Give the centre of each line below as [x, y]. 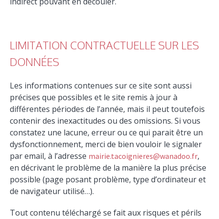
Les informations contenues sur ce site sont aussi [101, 85]
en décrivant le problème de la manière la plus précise [108, 167]
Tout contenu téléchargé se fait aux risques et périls [106, 212]
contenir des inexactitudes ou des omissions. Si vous [105, 120]
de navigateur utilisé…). [52, 191]
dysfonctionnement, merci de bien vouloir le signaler [106, 144]
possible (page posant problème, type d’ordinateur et [108, 179]
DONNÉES [35, 61]
